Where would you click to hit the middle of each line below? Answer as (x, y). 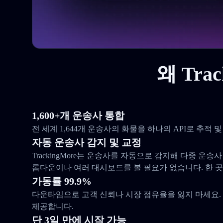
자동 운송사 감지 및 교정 (87, 142)
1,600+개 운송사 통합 (78, 115)
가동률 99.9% (62, 181)
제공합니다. (53, 206)
